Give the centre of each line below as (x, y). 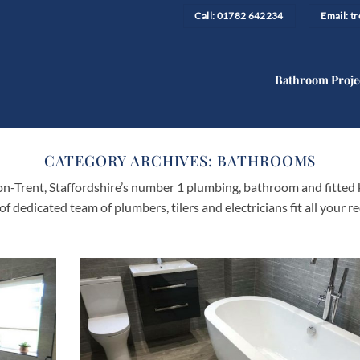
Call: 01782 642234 (239, 16)
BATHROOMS (267, 160)
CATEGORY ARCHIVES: (131, 160)
